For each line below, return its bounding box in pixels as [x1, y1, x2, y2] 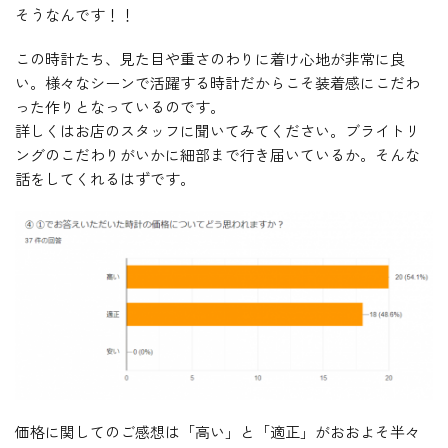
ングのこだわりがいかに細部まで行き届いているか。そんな [15, 144, 420, 165]
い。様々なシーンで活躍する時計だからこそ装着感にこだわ [15, 72, 420, 93]
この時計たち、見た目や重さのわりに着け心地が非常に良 [15, 48, 405, 69]
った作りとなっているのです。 [15, 96, 225, 117]
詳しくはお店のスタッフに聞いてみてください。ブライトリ [15, 120, 420, 141]
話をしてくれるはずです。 [15, 168, 195, 189]
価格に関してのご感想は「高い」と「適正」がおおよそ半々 [15, 421, 420, 442]
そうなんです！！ [15, 4, 135, 25]
